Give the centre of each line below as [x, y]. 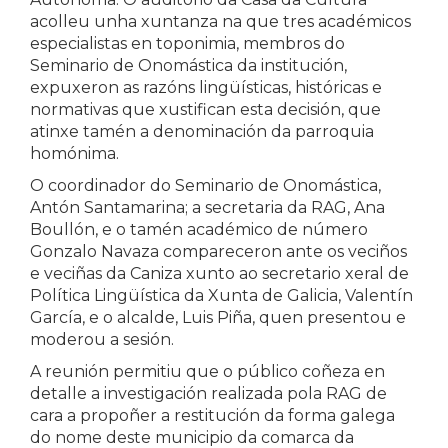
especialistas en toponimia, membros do [187, 43]
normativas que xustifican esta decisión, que [205, 109]
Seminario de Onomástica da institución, [188, 65]
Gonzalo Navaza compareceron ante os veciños [218, 251]
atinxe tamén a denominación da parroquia [202, 131]
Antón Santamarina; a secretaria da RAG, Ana [207, 207]
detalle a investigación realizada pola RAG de [208, 393]
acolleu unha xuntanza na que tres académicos [220, 21]
